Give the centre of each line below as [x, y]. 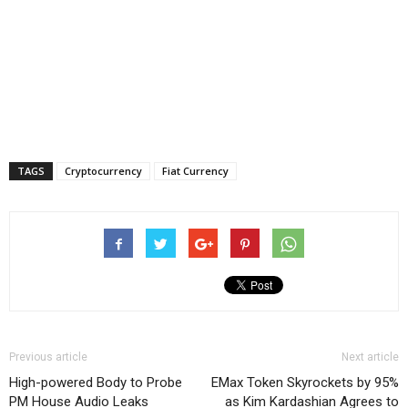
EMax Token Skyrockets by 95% [305, 382]
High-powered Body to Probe [96, 382]
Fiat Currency [195, 171]
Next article [370, 357]
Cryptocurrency [103, 171]
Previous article [48, 357]
